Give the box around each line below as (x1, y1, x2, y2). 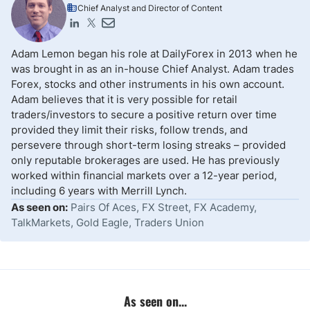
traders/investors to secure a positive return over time (11, 108, 277, 121)
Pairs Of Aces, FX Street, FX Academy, (71, 201, 257, 214)
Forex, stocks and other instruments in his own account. (11, 77, 284, 91)
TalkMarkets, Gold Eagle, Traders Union (11, 216, 204, 229)
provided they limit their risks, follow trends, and (11, 123, 248, 136)
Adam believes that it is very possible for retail (11, 93, 237, 106)
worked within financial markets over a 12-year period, (11, 169, 277, 182)
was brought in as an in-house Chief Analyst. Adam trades (11, 62, 294, 75)
